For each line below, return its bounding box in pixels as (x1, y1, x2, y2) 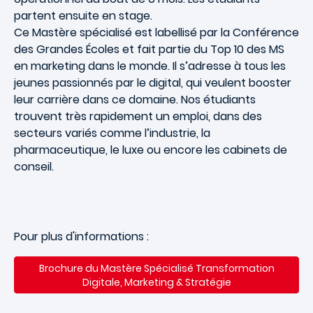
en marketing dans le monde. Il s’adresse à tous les (14, 58, 286, 75)
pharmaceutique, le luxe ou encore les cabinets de (14, 142, 287, 159)
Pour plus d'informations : (14, 228, 152, 245)
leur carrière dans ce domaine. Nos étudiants (14, 92, 256, 108)
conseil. (14, 159, 54, 175)
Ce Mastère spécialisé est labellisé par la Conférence (14, 24, 299, 41)
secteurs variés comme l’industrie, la (14, 125, 210, 142)
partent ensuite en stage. (14, 8, 152, 24)
